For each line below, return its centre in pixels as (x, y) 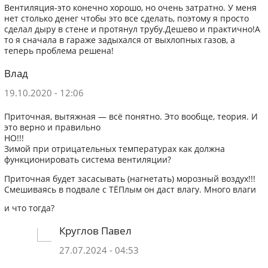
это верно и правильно (52, 128)
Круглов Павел (95, 230)
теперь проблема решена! (59, 51)
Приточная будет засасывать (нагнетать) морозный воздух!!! (130, 179)
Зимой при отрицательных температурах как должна (114, 149)
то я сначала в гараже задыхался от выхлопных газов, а (119, 40)
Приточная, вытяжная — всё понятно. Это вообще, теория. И (131, 117)
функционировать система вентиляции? (87, 160)
